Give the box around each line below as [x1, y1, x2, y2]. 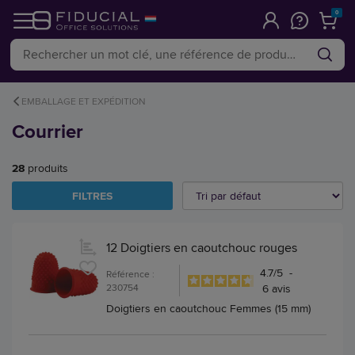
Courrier [12, 117, 83, 145]
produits [25, 160, 68, 176]
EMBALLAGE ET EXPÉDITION [21, 94, 145, 108]
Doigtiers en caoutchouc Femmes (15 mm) [106, 300, 311, 316]
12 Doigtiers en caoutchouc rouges [106, 239, 297, 257]
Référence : [106, 267, 155, 281]
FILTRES [72, 188, 113, 204]
